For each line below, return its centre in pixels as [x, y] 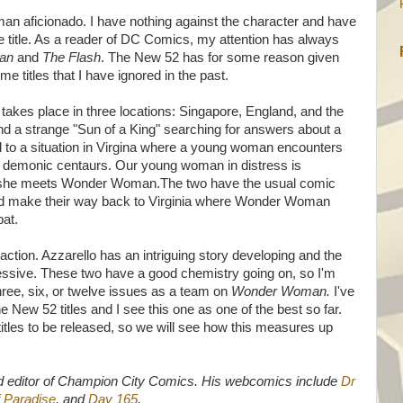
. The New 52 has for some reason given [220, 58]
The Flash [72, 58]
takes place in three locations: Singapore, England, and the [173, 112]
